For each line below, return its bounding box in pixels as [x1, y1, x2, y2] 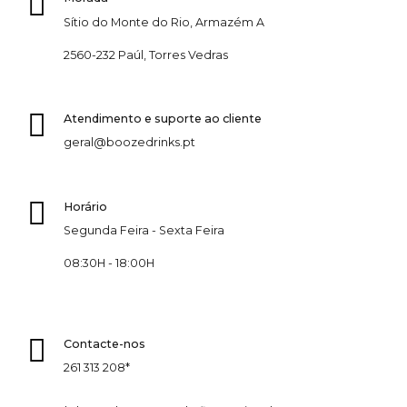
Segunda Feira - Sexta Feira [63, 223, 224, 238]
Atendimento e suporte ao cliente [63, 112, 262, 126]
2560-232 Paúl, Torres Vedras [63, 47, 228, 62]
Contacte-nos [63, 336, 145, 351]
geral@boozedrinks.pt [63, 135, 195, 150]
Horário [63, 199, 107, 213]
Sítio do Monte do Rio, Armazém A [63, 15, 264, 29]
